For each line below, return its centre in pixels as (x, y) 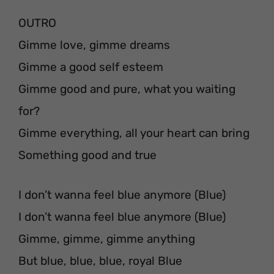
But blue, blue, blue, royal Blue (100, 261)
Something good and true (87, 155)
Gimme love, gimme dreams (94, 45)
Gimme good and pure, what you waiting (127, 89)
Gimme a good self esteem (91, 67)
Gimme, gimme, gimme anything (107, 239)
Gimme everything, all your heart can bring (134, 133)
